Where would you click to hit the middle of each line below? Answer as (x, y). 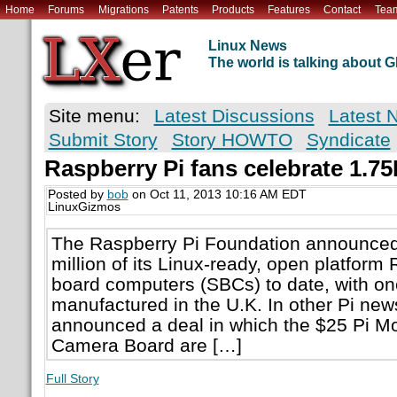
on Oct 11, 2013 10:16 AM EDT (217, 195)
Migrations (123, 9)
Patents (180, 9)
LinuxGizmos (84, 207)
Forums (66, 9)
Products (233, 9)
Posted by (77, 195)
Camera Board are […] (146, 345)
